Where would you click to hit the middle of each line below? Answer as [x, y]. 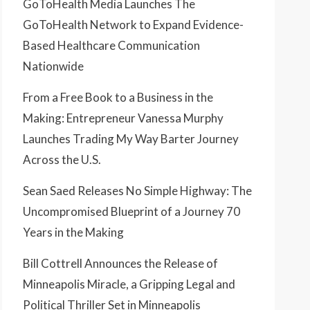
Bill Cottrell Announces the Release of [120, 264]
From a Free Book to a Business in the [118, 98]
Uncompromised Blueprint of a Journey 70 [131, 212]
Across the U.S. [62, 160]
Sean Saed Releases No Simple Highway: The [137, 191]
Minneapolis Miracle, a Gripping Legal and [129, 284]
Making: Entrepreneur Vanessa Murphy [123, 118]
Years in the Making [73, 232]
